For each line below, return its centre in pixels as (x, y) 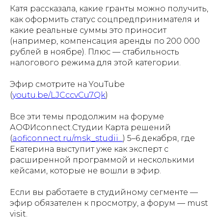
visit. (19, 214)
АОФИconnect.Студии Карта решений (90, 127)
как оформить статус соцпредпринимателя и (105, 19)
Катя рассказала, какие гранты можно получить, (109, 9)
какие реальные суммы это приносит (88, 30)
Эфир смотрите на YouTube (67, 84)
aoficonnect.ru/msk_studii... (68, 138)
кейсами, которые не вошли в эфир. (85, 171)
